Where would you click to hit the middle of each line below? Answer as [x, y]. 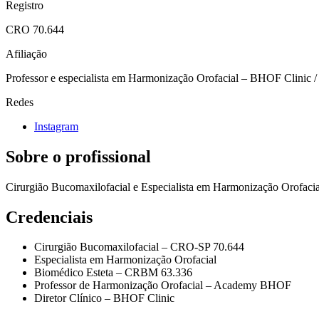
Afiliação [26, 53]
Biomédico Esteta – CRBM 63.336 [113, 273]
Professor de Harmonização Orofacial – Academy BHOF [163, 286]
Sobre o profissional [78, 156]
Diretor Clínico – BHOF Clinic [104, 298]
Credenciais [49, 217]
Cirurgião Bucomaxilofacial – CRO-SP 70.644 [139, 247]
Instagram [56, 126]
